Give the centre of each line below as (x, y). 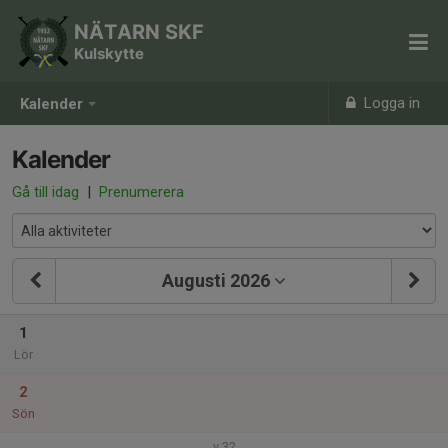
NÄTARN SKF (139, 32)
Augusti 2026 (215, 280)
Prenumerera (141, 192)
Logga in (390, 103)
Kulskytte (109, 53)
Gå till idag (45, 192)
